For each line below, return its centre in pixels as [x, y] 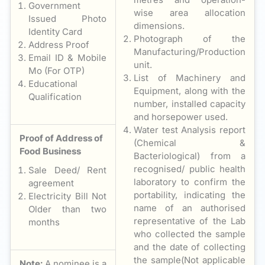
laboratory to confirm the [190, 182]
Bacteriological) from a [190, 156]
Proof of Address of [61, 138]
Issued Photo [67, 18]
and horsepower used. [181, 117]
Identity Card [55, 31]
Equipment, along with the [190, 91]
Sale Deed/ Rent [67, 170]
